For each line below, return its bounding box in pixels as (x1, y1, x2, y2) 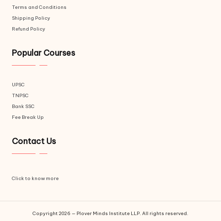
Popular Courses (12, 48, 75, 58)
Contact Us (12, 136, 56, 147)
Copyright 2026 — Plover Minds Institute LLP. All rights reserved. (33, 210, 188, 217)
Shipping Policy (12, 15, 50, 22)
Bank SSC (12, 103, 35, 110)
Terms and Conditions (12, 4, 67, 11)
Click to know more (12, 175, 59, 182)
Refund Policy (12, 26, 45, 33)
